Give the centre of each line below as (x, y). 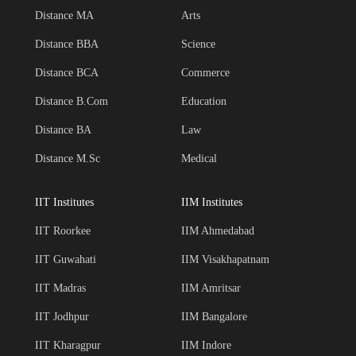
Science (198, 44)
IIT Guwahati (65, 259)
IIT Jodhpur (62, 317)
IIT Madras (60, 288)
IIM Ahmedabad (217, 231)
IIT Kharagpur (68, 345)
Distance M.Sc (67, 159)
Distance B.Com (71, 101)
